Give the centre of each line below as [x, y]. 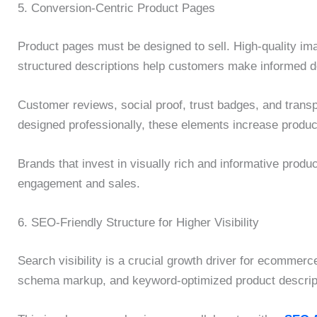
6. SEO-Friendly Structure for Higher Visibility [138, 223]
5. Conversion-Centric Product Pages [116, 8]
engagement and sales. [79, 184]
